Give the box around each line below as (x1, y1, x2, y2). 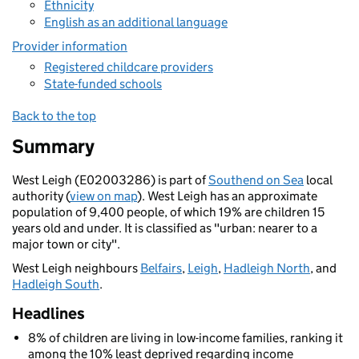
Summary (12, 135, 95, 158)
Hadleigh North (224, 260, 310, 276)
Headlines (12, 304, 85, 323)
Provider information (12, 38, 127, 54)
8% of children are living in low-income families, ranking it (28, 330, 343, 345)
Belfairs (140, 260, 182, 276)
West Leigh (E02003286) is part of (12, 172, 208, 188)
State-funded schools (44, 76, 162, 91)
